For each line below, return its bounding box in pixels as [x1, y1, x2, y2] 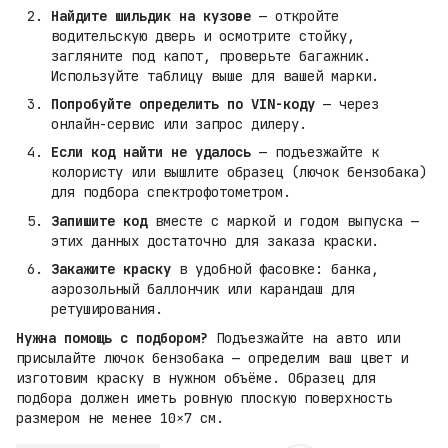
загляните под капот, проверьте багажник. [51, 46, 371, 65]
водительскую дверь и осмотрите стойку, [51, 26, 355, 45]
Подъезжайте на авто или [208, 328, 400, 347]
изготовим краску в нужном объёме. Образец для [16, 368, 376, 387]
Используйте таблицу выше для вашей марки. [51, 66, 379, 85]
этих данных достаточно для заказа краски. [51, 231, 379, 250]
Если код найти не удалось [51, 143, 251, 162]
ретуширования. [51, 300, 163, 319]
